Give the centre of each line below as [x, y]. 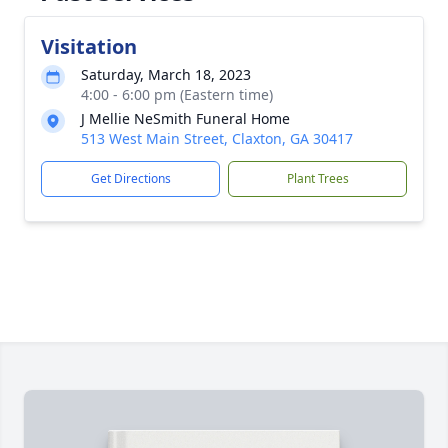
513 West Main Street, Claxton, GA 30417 [217, 138]
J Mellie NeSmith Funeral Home [185, 118]
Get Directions [130, 178]
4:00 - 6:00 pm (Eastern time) [177, 94]
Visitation [89, 46]
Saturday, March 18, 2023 [166, 74]
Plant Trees [317, 178]
